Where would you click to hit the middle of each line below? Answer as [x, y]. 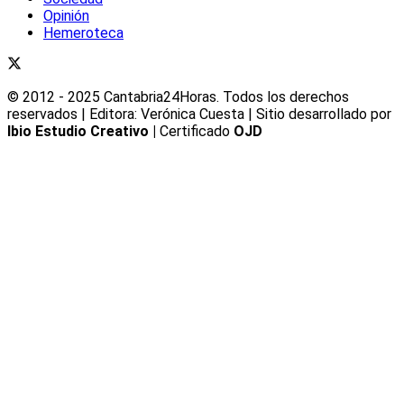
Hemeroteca [83, 33]
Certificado [195, 132]
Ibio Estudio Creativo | [82, 132]
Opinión [66, 16]
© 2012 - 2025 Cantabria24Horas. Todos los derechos [178, 97]
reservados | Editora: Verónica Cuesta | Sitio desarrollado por [199, 115]
